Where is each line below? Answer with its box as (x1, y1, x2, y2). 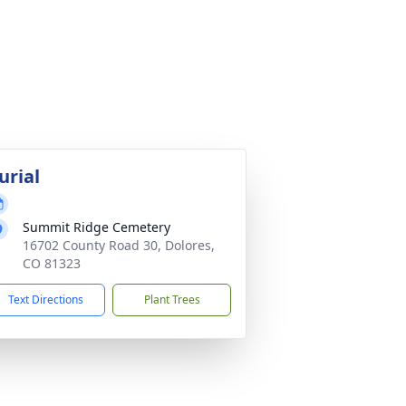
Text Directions (8, 292, 83, 307)
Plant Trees (143, 292, 200, 307)
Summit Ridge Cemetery (23, 218, 170, 236)
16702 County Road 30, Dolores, (23, 237, 215, 254)
